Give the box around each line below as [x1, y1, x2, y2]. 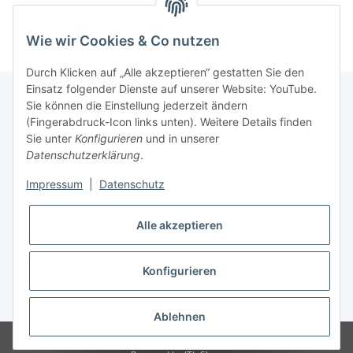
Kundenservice [13, 123, 92, 139]
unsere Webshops [13, 208, 109, 224]
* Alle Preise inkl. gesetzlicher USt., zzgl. [13, 295, 190, 309]
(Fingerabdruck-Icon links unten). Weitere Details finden [26, 115, 312, 129]
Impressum [26, 177, 83, 191]
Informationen [13, 251, 91, 266]
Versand [190, 295, 226, 309]
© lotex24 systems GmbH [60, 334, 172, 348]
